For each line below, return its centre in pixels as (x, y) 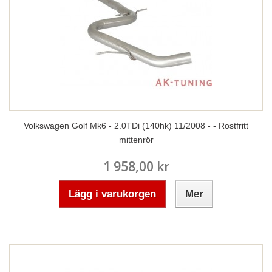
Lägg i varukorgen (112, 194)
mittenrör (136, 140)
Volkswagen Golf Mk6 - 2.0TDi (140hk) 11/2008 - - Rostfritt (136, 126)
